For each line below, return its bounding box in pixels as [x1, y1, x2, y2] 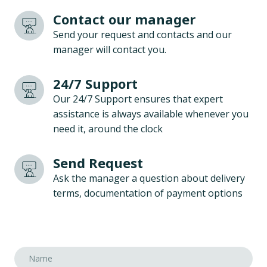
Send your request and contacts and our [53, 28, 232, 42]
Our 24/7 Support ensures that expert [53, 92, 223, 106]
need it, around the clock [53, 122, 163, 136]
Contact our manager [53, 10, 195, 29]
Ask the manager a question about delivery [53, 172, 245, 185]
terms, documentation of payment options [53, 187, 243, 200]
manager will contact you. [53, 43, 166, 57]
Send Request [53, 154, 143, 172]
